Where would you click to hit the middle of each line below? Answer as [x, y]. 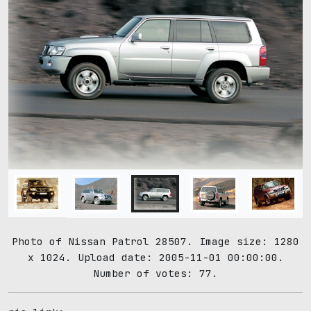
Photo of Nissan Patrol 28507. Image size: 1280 [155, 242]
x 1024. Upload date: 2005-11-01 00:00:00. [155, 258]
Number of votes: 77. [155, 274]
